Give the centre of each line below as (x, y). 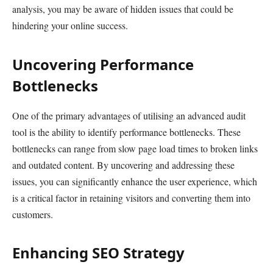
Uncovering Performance (103, 64)
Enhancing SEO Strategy (98, 252)
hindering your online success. (70, 26)
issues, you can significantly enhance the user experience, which (135, 181)
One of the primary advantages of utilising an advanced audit (129, 115)
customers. (33, 214)
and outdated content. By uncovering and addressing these (123, 165)
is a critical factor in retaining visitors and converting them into (131, 197)
